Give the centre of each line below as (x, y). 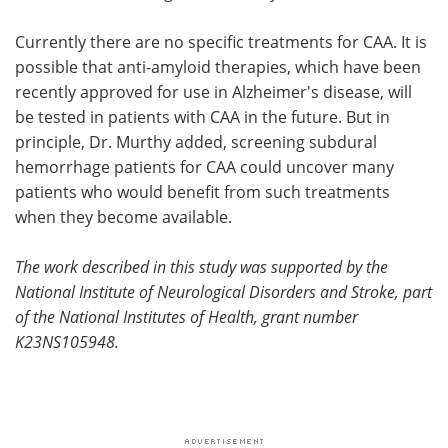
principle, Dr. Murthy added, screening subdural (196, 141)
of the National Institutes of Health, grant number (186, 316)
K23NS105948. (67, 341)
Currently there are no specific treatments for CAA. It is (221, 41)
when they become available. (123, 216)
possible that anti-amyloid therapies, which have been (218, 66)
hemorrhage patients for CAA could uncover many (204, 166)
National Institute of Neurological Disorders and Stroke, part (223, 291)
